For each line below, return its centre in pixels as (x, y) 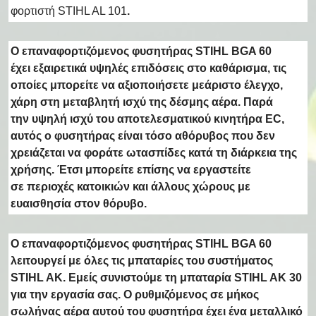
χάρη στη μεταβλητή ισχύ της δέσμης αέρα (124, 102)
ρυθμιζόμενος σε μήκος (197, 294)
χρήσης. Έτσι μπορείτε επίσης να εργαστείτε (131, 169)
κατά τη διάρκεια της (243, 152)
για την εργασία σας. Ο (71, 294)
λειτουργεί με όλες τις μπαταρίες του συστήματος (142, 260)
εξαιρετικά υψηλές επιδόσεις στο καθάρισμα (150, 68)
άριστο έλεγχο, (244, 85)
